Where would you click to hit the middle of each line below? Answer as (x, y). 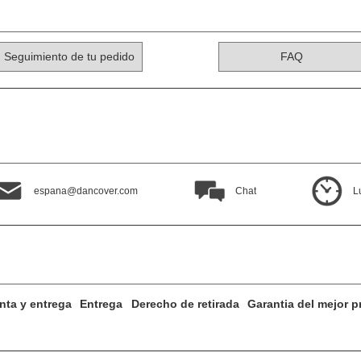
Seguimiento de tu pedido (69, 57)
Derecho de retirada (185, 304)
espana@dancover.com (86, 191)
